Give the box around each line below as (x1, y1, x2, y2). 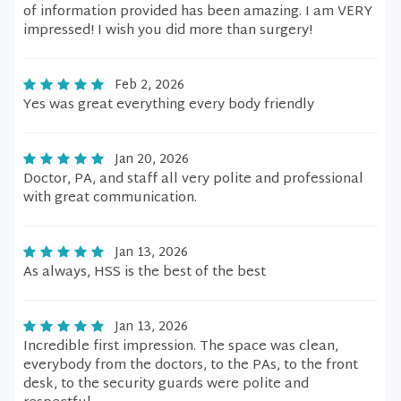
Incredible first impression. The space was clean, (23, 335, 338, 359)
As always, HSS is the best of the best (23, 260, 266, 285)
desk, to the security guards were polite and (23, 372, 309, 397)
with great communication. (23, 186, 197, 210)
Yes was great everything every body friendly (23, 93, 314, 117)
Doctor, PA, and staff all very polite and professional (23, 167, 363, 192)
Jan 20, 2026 (115, 149, 189, 171)
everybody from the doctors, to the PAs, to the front (23, 354, 358, 378)
